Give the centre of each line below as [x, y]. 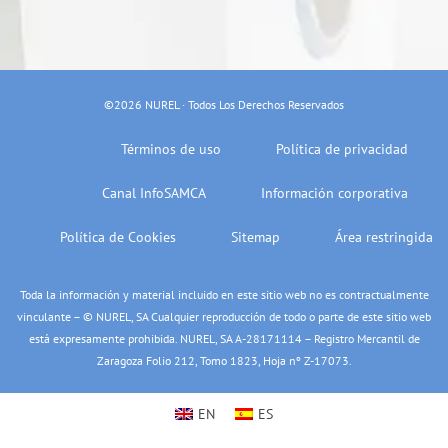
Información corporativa [334, 193]
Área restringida [384, 237]
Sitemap [255, 237]
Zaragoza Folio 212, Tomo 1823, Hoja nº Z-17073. [224, 360]
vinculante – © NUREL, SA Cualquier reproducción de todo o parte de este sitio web [224, 316]
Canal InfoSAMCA [154, 193]
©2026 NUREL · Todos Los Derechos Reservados [224, 104]
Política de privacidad [342, 149]
